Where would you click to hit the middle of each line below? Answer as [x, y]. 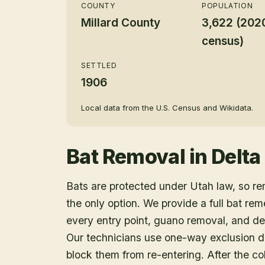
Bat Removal [126, 156]
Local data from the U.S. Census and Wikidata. [167, 107]
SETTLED [99, 65]
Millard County [121, 22]
